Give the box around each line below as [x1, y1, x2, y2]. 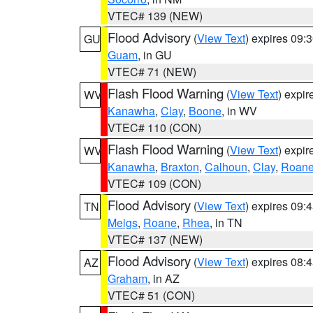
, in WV [221, 103, 257, 119]
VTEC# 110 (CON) [108, 119, 201, 136]
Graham [108, 270, 147, 286]
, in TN [210, 214, 242, 231]
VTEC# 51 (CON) [108, 287, 195, 303]
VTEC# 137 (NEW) [108, 231, 203, 247]
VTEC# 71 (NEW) [108, 64, 196, 80]
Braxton [161, 159, 199, 175]
